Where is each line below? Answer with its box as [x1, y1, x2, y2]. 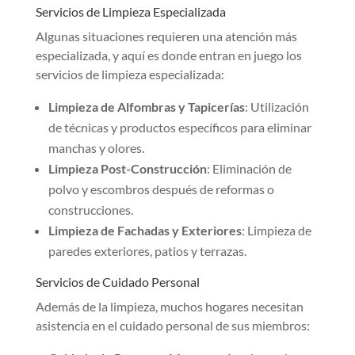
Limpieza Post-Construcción [48, 161, 207, 177]
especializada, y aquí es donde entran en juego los [35, 48, 302, 63]
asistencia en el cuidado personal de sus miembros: [35, 318, 310, 334]
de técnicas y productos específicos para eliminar [48, 120, 311, 136]
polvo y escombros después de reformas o [48, 181, 274, 197]
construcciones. [48, 202, 133, 218]
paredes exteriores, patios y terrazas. [48, 243, 246, 259]
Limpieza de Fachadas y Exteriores [48, 223, 242, 239]
